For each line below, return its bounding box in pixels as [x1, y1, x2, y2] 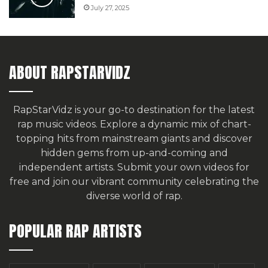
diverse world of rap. [86, 190, 182, 202]
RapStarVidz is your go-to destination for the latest [13, 103, 255, 115]
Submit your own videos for [117, 161, 249, 173]
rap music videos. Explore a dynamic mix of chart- [17, 118, 251, 130]
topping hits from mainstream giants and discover [16, 132, 252, 144]
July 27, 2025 [91, 3, 129, 12]
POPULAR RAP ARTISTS [9, 218, 142, 243]
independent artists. [19, 161, 117, 173]
